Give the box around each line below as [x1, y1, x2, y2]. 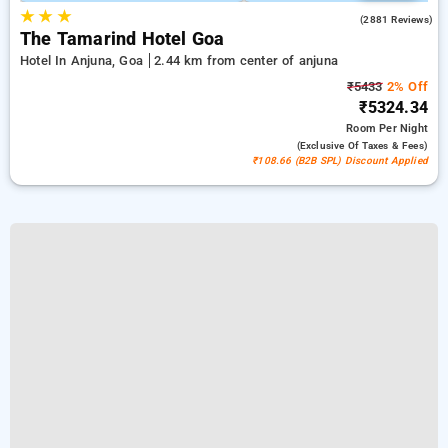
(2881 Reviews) [360, 14, 433, 25]
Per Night [379, 122, 428, 135]
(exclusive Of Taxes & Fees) [296, 140, 428, 151]
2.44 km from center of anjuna [154, 53, 338, 68]
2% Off [382, 79, 428, 94]
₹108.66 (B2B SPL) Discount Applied [252, 155, 428, 166]
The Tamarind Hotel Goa [20, 29, 225, 49]
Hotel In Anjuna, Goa [20, 53, 148, 68]
